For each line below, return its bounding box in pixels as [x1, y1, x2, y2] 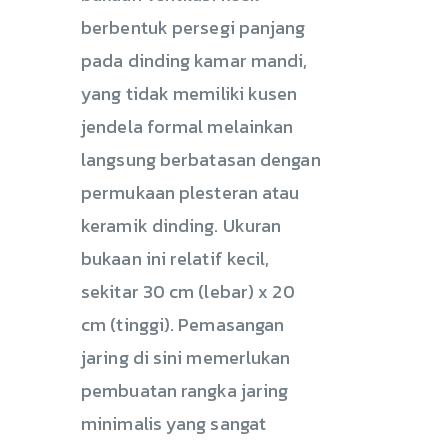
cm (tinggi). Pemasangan [81, 310, 285, 338]
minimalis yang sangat [81, 409, 267, 437]
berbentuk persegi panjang [81, 13, 306, 41]
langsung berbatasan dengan [81, 145, 321, 173]
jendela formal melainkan [81, 112, 294, 140]
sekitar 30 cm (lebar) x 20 [81, 277, 295, 305]
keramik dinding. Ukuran [81, 211, 282, 239]
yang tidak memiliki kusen [81, 79, 298, 107]
